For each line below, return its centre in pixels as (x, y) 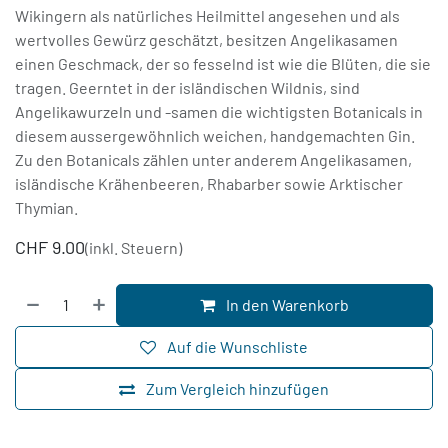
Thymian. (46, 208)
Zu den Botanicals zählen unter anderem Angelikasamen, (213, 160)
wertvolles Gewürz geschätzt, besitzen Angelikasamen (206, 40)
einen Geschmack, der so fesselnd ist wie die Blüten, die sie (223, 64)
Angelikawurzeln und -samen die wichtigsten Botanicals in (219, 112)
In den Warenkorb (286, 305)
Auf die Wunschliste (237, 347)
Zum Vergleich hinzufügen (237, 389)
